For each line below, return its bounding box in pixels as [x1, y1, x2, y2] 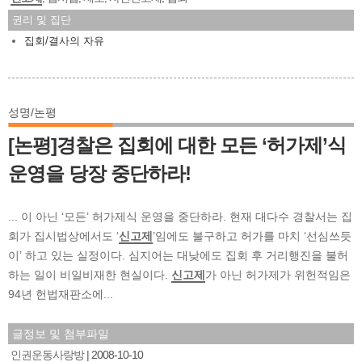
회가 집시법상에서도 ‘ [8, 229, 119, 242]
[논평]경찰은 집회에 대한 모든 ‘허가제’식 [8, 133, 346, 156]
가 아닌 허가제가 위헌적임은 [205, 267, 351, 281]
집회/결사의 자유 [24, 34, 104, 47]
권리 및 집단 [12, 13, 71, 26]
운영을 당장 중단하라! [8, 162, 191, 184]
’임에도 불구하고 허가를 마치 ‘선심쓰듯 [153, 229, 351, 242]
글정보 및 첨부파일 [12, 326, 109, 340]
